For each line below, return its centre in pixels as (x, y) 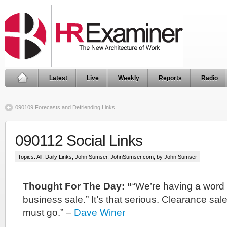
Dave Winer (100, 213)
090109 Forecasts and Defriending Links (65, 107)
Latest (58, 78)
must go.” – (48, 213)
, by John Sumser (175, 157)
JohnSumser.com (132, 157)
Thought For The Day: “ (78, 186)
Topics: (27, 157)
